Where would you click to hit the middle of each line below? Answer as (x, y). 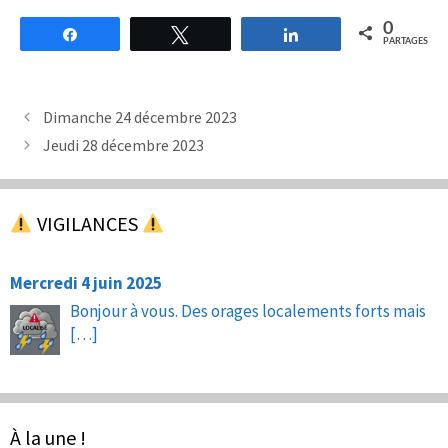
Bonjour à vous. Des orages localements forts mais (249, 310)
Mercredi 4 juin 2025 (86, 282)
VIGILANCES (87, 223)
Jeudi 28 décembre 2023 (123, 144)
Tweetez (226, 33)
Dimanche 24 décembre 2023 (139, 116)
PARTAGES (405, 41)
